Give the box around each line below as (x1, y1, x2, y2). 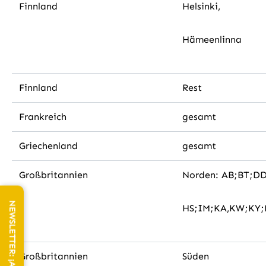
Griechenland (19, 140, 78, 151)
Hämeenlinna (182, 34, 242, 45)
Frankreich (19, 111, 66, 122)
